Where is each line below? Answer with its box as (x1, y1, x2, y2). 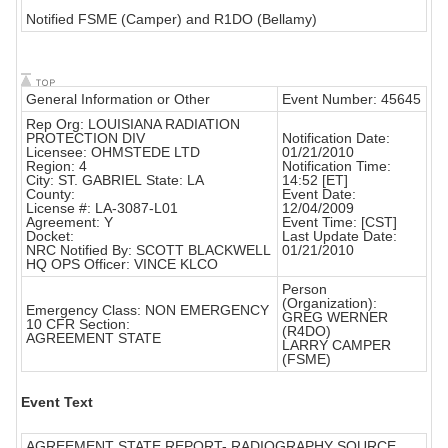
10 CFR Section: (26, 316, 130, 333)
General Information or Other (26, 91, 210, 108)
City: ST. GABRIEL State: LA (26, 172, 204, 189)
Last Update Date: (282, 228, 397, 245)
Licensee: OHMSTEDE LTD (26, 144, 200, 161)
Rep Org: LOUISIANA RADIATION (26, 116, 240, 133)
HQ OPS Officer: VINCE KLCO (26, 256, 218, 273)
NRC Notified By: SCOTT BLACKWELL (26, 242, 271, 259)
